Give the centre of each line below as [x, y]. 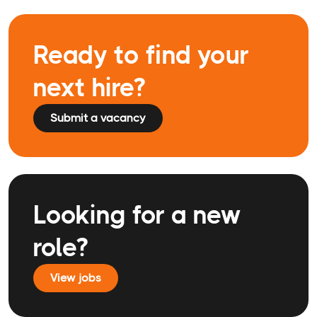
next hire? [89, 88]
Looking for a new [137, 215]
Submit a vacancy [98, 118]
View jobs [76, 278]
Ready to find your [141, 56]
